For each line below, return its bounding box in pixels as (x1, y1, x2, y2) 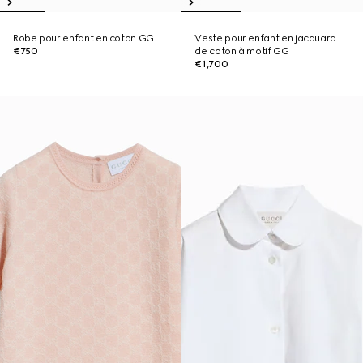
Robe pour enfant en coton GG (13, 32, 154, 44)
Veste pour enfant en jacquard (194, 32, 336, 44)
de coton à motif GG (194, 45, 289, 57)
